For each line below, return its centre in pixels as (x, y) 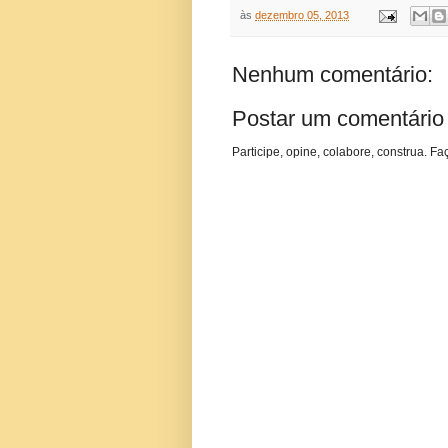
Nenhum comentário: (332, 75)
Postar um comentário (338, 119)
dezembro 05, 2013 (302, 15)
